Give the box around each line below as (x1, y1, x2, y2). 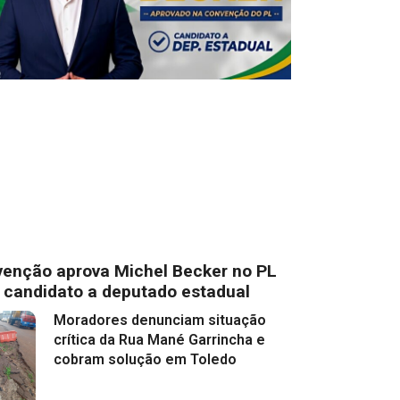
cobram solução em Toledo (53, 351, 237, 369)
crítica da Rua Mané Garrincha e (53, 331, 265, 349)
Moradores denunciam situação (53, 312, 266, 329)
